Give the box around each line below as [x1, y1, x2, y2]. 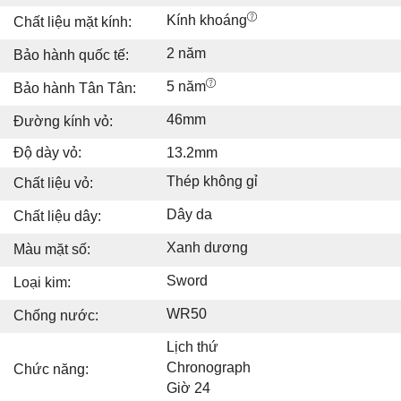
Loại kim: [13, 275, 71, 291]
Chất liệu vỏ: [13, 175, 93, 192]
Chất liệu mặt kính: [13, 14, 132, 30]
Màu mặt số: [13, 242, 90, 258]
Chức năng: [13, 362, 89, 378]
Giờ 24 [166, 380, 210, 397]
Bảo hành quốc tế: [13, 47, 129, 64]
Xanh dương [166, 240, 248, 256]
